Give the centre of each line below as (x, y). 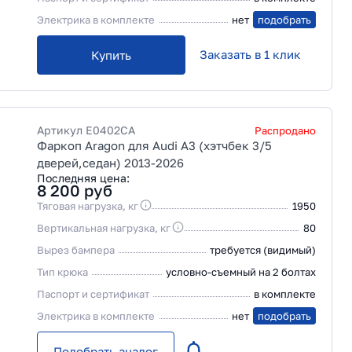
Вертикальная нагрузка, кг (104, 228)
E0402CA (110, 130)
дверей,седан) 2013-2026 (110, 163)
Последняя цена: (83, 178)
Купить (111, 55)
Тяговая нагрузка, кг (88, 206)
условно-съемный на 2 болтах (241, 272)
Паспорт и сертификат (93, 294)
